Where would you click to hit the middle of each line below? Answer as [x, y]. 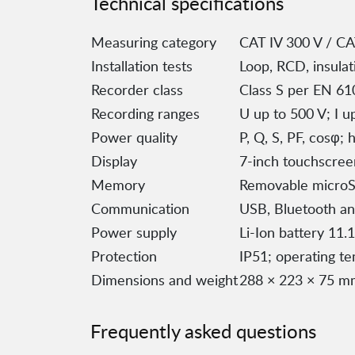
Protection [124, 256]
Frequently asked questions [203, 331]
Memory [118, 185]
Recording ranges [145, 114]
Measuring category [154, 42]
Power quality [134, 137]
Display [114, 161]
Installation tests [142, 66]
